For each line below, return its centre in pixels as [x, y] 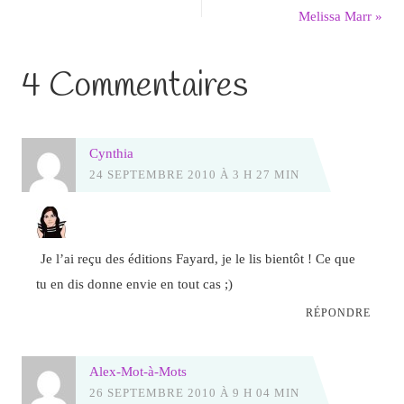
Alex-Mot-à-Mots [138, 371]
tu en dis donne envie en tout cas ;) [135, 284]
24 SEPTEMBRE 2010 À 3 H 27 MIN [194, 174]
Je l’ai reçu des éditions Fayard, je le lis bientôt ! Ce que [198, 259]
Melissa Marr [337, 15]
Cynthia [111, 152]
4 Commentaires [134, 86]
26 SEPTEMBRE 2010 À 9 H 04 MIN [194, 392]
